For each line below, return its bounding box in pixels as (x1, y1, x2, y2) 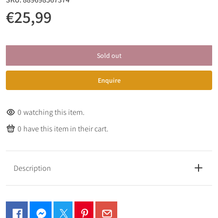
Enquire (97, 76, 121, 85)
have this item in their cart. (23, 123, 109, 134)
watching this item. (23, 107, 85, 117)
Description (14, 163, 51, 174)
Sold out (96, 51, 122, 60)
